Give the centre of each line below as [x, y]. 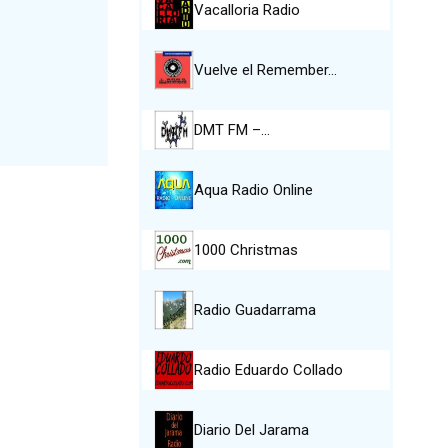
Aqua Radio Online [253, 190]
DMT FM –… [231, 130]
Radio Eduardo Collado [268, 370]
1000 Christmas [245, 250]
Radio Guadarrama [254, 310]
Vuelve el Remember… [265, 70]
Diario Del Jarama [251, 430]
